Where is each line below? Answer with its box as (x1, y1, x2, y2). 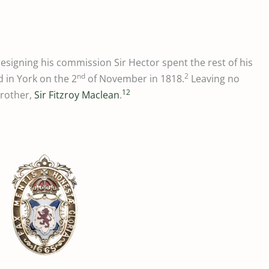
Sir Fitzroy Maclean (34, 88, 119, 102)
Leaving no (189, 72, 240, 86)
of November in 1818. (85, 72, 184, 86)
